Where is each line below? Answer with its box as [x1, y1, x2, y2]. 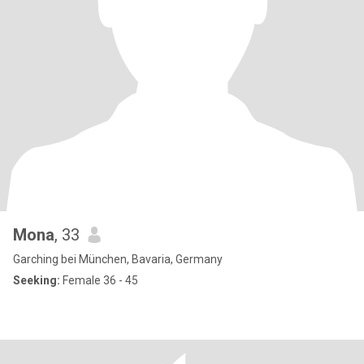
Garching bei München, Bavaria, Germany [13, 253, 223, 266]
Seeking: [13, 274, 60, 287]
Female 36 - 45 [60, 274, 138, 287]
